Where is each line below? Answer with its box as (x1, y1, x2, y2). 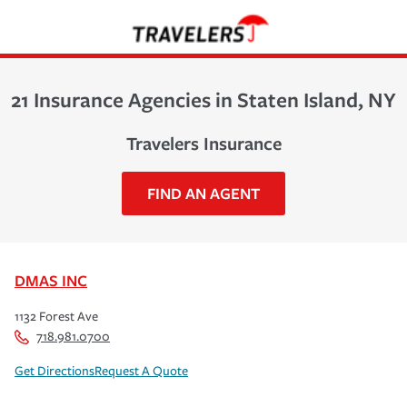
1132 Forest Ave (15, 308, 98, 324)
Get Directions (15, 362, 94, 379)
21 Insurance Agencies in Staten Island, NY (11, 84, 396, 114)
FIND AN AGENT (147, 182, 260, 203)
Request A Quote (94, 362, 188, 379)
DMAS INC (15, 269, 87, 291)
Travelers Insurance (125, 130, 282, 155)
